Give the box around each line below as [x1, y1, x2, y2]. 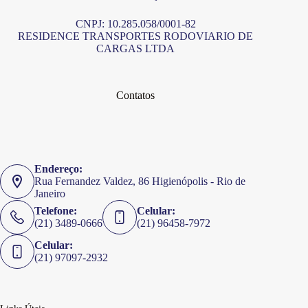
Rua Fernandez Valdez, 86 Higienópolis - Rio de [34, 175, 245, 187]
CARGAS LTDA [96, 43, 175, 55]
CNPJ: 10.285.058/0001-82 [75, 18, 196, 30]
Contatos [116, 89, 155, 102]
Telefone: [34, 205, 77, 217]
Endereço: [34, 163, 82, 175]
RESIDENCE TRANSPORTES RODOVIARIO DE [18, 30, 254, 43]
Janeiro [34, 188, 65, 199]
